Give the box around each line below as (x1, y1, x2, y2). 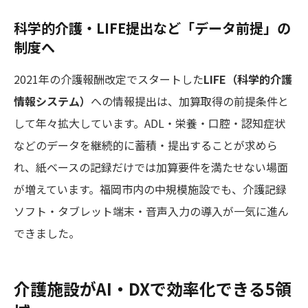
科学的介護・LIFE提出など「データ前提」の (14, 17, 291, 38)
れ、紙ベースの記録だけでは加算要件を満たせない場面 (14, 158, 288, 175)
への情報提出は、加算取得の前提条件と (91, 92, 289, 109)
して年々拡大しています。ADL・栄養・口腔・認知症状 (14, 114, 285, 131)
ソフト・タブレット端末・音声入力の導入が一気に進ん (14, 202, 289, 219)
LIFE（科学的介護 (203, 70, 292, 87)
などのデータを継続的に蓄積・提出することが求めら (14, 136, 278, 153)
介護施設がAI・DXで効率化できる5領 (14, 276, 291, 300)
